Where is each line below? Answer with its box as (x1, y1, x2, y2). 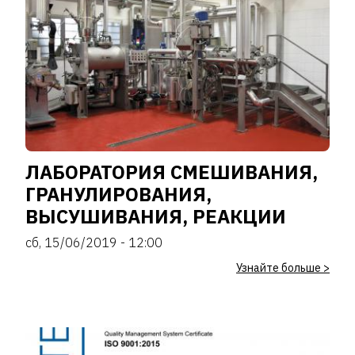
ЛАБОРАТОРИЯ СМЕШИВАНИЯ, (25, 159, 318, 185)
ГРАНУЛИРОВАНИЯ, (25, 181, 212, 207)
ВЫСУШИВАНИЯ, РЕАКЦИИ (25, 204, 286, 229)
